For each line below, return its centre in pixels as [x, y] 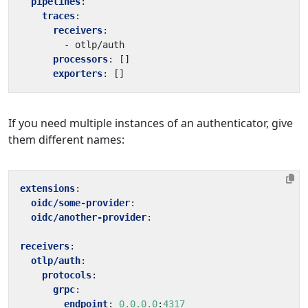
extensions [47, 188]
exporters [78, 74]
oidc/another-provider [89, 217]
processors [80, 59]
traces [58, 16]
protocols [67, 275]
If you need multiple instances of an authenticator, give [151, 123]
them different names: [66, 140]
